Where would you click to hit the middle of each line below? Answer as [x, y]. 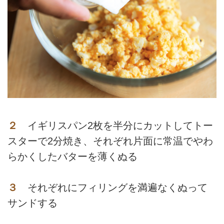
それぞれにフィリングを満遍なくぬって [112, 187]
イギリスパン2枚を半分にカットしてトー [115, 125]
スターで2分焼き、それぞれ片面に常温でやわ [110, 141]
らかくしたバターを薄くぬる [72, 156]
